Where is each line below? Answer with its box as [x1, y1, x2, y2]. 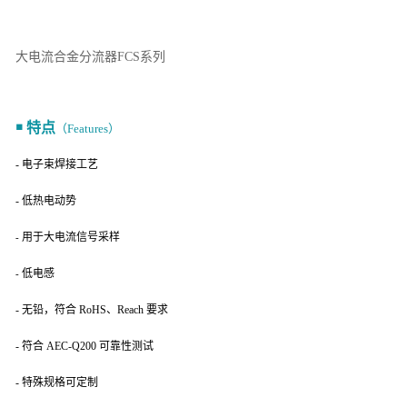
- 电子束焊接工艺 [15, 158, 101, 171]
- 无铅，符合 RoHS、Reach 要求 [15, 303, 171, 316]
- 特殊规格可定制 [15, 376, 101, 389]
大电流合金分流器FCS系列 [15, 50, 165, 64]
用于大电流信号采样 [21, 231, 123, 243]
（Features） [55, 122, 123, 135]
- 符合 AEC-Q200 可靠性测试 [15, 340, 156, 352]
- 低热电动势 [15, 194, 79, 207]
